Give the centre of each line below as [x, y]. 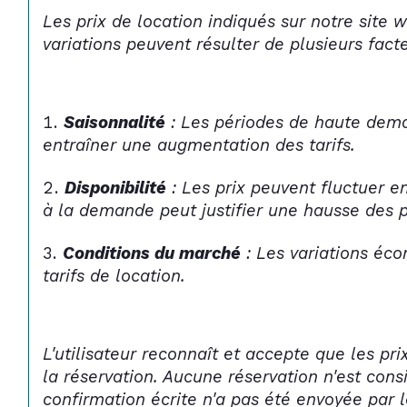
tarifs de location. [114, 276]
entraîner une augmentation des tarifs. [199, 145]
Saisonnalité [115, 122]
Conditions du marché [152, 253]
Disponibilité [116, 188]
